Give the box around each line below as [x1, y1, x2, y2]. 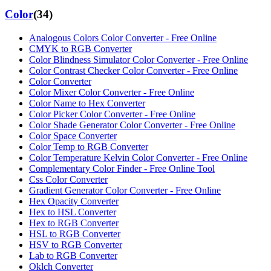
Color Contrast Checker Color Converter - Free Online [29, 65, 238, 76]
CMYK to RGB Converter [29, 43, 132, 54]
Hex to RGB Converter [29, 217, 119, 228]
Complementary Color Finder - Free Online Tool [29, 163, 215, 174]
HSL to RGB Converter [29, 228, 120, 239]
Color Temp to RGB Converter [29, 141, 148, 152]
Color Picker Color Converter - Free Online [29, 108, 195, 119]
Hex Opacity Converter [29, 195, 119, 206]
